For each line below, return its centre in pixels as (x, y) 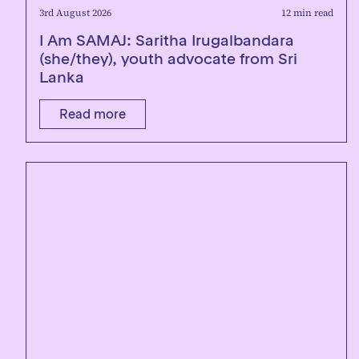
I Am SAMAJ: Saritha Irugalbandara (167, 40)
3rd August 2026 (75, 13)
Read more (93, 114)
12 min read (307, 13)
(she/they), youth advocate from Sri (168, 58)
